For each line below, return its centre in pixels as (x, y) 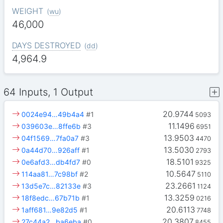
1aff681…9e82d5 (50, 210)
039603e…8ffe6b (51, 126)
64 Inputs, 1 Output (49, 92)
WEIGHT (27, 11)
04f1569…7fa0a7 (50, 138)
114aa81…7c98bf (50, 174)
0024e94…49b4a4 (53, 114)
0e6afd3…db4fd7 (51, 162)
